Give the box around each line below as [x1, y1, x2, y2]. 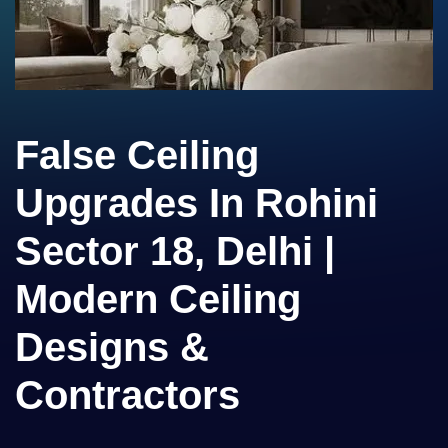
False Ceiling [15, 133, 259, 177]
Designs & [15, 325, 209, 369]
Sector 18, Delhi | [15, 229, 335, 273]
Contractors [15, 373, 240, 417]
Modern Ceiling [15, 277, 301, 321]
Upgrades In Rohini [15, 181, 378, 225]
